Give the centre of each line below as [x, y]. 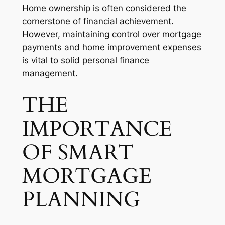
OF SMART [78, 153]
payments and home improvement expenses [111, 47]
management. [50, 74]
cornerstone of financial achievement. [98, 21]
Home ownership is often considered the [104, 8]
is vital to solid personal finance [85, 61]
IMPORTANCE [97, 129]
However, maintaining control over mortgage [111, 34]
